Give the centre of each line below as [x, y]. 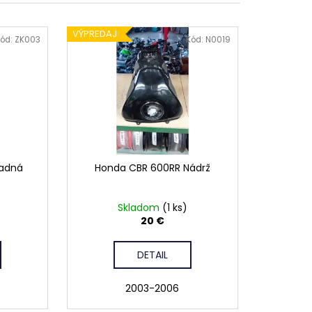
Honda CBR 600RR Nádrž [152, 168]
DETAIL [152, 255]
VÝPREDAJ [94, 33]
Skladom [140, 208]
